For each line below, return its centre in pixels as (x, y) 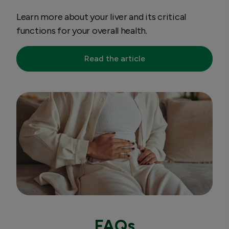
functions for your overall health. (82, 30)
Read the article (114, 58)
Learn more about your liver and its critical (101, 17)
